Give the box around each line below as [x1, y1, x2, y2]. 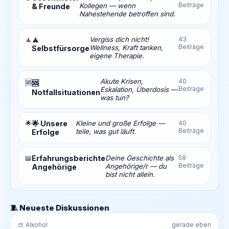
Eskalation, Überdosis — [100, 85, 177, 94]
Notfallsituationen [32, 87, 100, 97]
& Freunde [32, 2, 70, 11]
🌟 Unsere [32, 119, 67, 128]
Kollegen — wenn [79, 1, 135, 10]
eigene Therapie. [89, 51, 144, 60]
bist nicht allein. [105, 170, 155, 178]
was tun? [100, 93, 129, 102]
